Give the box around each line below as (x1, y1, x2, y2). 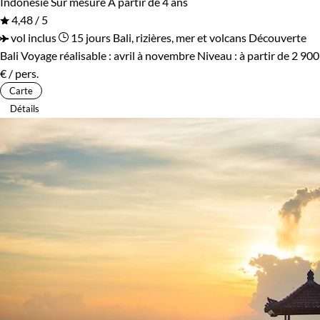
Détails (10, 102, 39, 114)
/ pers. (6, 66, 39, 80)
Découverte (249, 30, 306, 44)
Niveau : (197, 48, 239, 62)
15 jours (69, 30, 111, 44)
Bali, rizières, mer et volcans (113, 30, 246, 44)
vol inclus (9, 30, 56, 44)
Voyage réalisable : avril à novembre (21, 48, 195, 62)
